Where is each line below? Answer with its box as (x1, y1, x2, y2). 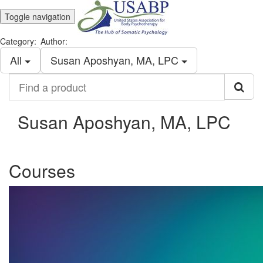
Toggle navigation (5, 10, 70, 22)
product (8, 96, 40, 108)
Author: (41, 35, 68, 47)
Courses (9, 158, 75, 183)
